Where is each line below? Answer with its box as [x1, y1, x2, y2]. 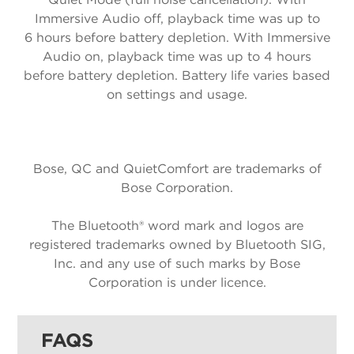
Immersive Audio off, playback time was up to [34, 11, 320, 27]
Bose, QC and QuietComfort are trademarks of [32, 161, 322, 177]
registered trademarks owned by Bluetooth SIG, [28, 237, 326, 253]
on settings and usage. [107, 87, 247, 103]
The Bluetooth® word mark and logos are [51, 218, 303, 234]
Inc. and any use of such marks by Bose [54, 256, 300, 272]
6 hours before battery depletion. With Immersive [24, 30, 330, 46]
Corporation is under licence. [88, 275, 266, 291]
